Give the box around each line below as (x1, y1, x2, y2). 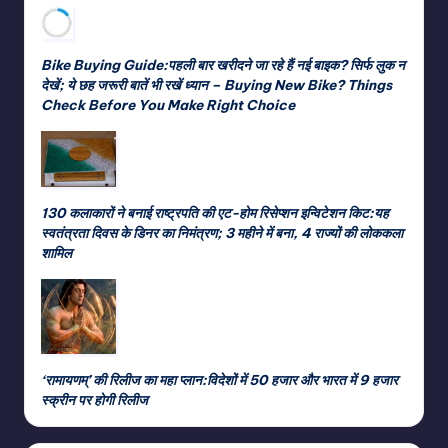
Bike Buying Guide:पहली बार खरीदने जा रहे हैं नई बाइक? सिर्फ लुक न (41, 55, 405, 74)
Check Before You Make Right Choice (41, 95, 295, 114)
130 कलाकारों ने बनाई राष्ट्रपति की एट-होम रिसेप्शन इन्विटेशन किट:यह (41, 203, 389, 222)
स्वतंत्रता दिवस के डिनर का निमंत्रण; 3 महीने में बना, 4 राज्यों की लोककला (41, 223, 403, 242)
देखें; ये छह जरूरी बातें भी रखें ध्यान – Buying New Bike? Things (41, 75, 392, 94)
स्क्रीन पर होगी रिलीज (41, 390, 148, 409)
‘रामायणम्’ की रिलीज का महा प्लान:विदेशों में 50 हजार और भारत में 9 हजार (41, 370, 398, 389)
